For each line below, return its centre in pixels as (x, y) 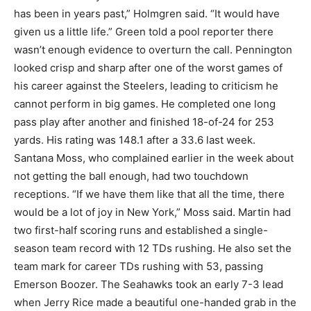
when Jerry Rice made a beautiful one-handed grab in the (155, 302)
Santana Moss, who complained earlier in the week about (154, 158)
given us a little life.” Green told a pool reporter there (144, 31)
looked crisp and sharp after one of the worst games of (148, 67)
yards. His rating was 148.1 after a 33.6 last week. (135, 140)
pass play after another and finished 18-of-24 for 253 (144, 121)
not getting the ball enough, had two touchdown (131, 176)
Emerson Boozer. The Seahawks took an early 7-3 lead (149, 284)
